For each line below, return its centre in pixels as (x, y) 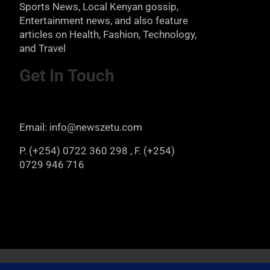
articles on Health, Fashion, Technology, (108, 34)
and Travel (42, 48)
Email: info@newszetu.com (81, 127)
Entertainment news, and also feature (104, 20)
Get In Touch (107, 75)
